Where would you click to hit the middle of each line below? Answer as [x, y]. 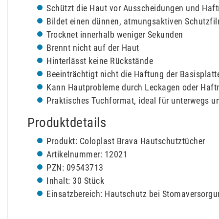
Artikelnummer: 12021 [87, 154]
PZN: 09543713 [75, 168]
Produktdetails [67, 123]
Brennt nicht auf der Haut [93, 48]
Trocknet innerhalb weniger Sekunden [115, 35]
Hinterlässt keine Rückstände [100, 61]
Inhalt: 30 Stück [75, 181]
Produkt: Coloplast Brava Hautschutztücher [126, 141]
